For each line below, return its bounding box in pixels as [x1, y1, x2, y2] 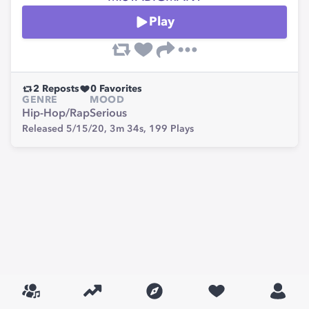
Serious [90, 108, 127, 119]
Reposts [39, 84, 79, 94]
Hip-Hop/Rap [22, 108, 90, 119]
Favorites [97, 84, 142, 94]
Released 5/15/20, [22, 124, 110, 134]
